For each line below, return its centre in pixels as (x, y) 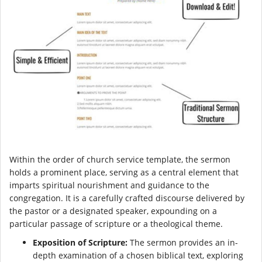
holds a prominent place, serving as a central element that (124, 173)
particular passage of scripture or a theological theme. (116, 224)
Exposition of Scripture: (80, 243)
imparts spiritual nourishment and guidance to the (109, 185)
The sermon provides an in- (183, 243)
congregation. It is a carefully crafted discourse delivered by (127, 198)
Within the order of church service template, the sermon (120, 160)
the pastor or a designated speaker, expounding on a (113, 211)
